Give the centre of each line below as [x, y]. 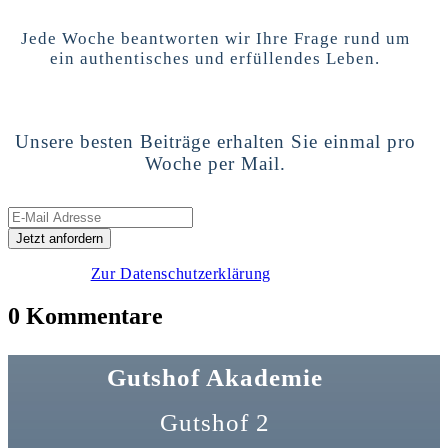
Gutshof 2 [215, 422]
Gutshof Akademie [215, 377]
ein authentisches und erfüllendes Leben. [215, 58]
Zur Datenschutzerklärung [180, 273]
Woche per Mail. [215, 163]
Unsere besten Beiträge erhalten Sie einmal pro [215, 141]
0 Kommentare [85, 315]
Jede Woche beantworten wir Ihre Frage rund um [215, 38]
